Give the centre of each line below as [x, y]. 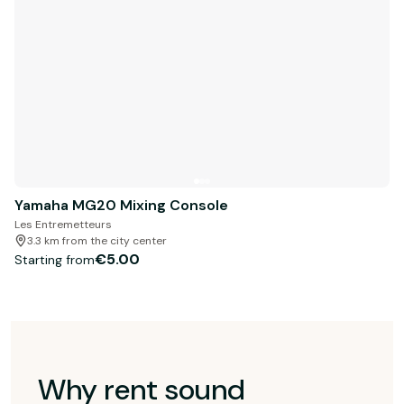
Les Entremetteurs [63, 225]
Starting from [55, 259]
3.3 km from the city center [97, 241]
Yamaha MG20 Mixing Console [121, 206]
